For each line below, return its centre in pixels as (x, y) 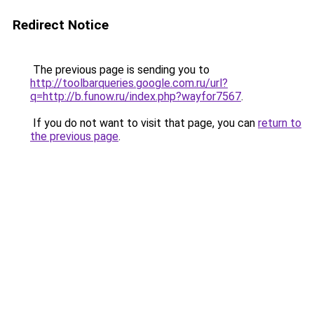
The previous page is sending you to (120, 70)
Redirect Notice (61, 25)
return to (280, 123)
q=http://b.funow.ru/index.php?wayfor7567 (136, 96)
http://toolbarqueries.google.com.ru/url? (129, 83)
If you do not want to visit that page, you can (144, 123)
